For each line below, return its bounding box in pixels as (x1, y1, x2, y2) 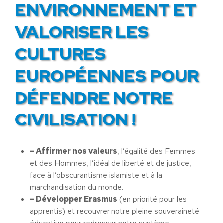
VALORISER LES (15, 20, 149, 43)
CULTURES (15, 42, 106, 65)
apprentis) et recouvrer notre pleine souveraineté (30, 206, 199, 216)
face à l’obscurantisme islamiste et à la (30, 170, 162, 180)
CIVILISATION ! (15, 108, 136, 130)
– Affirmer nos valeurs (30, 146, 117, 156)
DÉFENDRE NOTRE (15, 86, 173, 109)
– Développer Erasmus (30, 194, 117, 204)
